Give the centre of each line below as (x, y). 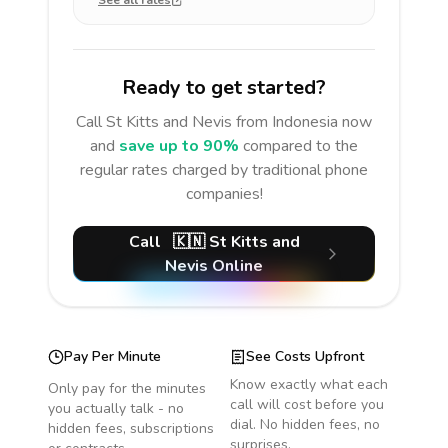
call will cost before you (307, 404)
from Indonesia (287, 122)
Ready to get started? (224, 87)
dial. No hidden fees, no (305, 424)
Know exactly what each (309, 384)
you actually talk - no (116, 408)
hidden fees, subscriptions (131, 428)
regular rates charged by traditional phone (224, 170)
